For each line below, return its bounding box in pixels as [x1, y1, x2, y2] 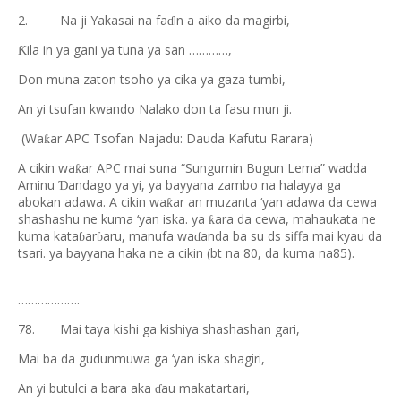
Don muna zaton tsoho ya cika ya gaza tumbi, [18, 71, 286, 88]
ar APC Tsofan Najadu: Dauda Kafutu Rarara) [50, 130, 313, 147]
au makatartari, [161, 380, 250, 397]
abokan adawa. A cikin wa [18, 193, 166, 210]
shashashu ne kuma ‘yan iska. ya [18, 210, 209, 227]
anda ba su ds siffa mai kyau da [200, 227, 382, 244]
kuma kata [18, 227, 79, 244]
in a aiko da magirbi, [174, 12, 290, 29]
